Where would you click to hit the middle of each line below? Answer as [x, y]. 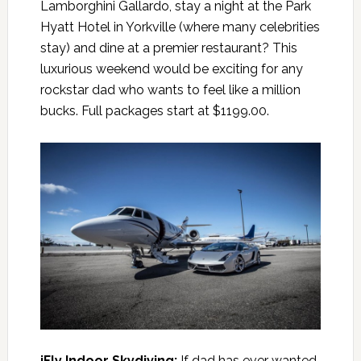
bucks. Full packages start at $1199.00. [154, 110]
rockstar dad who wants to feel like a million [170, 89]
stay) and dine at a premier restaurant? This [168, 48]
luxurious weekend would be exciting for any [171, 68]
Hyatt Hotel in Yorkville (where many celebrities [180, 27]
